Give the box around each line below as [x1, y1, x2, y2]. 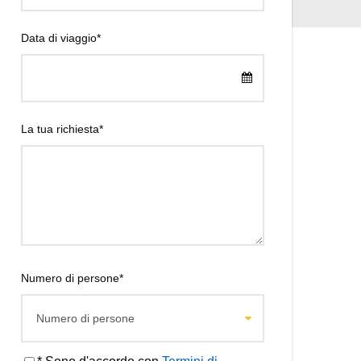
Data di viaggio [21, 31, 97, 44]
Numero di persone [21, 272, 119, 284]
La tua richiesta [21, 122, 99, 135]
